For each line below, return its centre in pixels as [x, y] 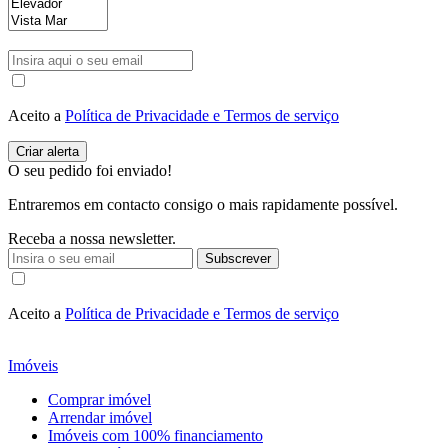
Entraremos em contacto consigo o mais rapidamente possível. [203, 204]
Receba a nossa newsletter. [92, 238]
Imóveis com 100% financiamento [155, 435]
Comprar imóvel [99, 399]
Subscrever [238, 258]
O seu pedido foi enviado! [90, 170]
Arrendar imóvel [100, 417]
